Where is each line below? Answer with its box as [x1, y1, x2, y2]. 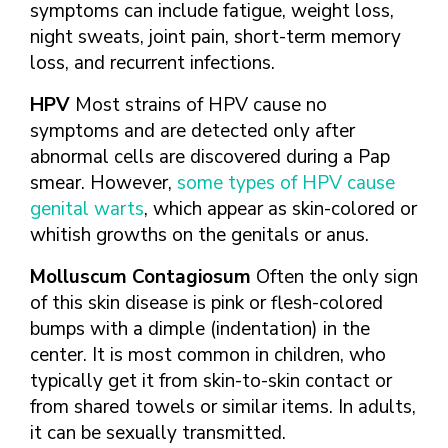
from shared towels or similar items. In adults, [30, 394, 416, 420]
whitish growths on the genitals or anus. [30, 222, 369, 248]
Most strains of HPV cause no [75, 92, 327, 118]
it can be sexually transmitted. [30, 420, 286, 446]
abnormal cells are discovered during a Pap [30, 144, 390, 170]
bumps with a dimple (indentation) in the [30, 316, 370, 342]
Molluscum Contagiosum [30, 264, 251, 290]
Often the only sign [251, 264, 418, 290]
